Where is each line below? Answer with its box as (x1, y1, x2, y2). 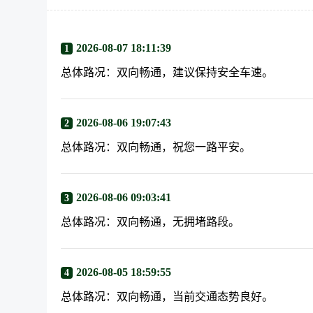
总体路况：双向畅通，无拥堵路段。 (61, 216, 240, 228)
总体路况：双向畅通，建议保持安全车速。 (61, 66, 274, 78)
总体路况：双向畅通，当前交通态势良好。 (61, 291, 274, 303)
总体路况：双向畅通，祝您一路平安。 (61, 141, 252, 153)
